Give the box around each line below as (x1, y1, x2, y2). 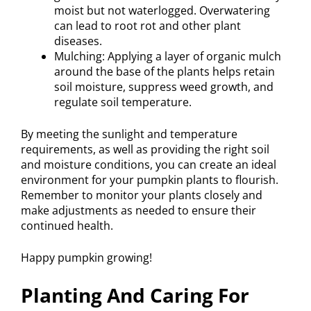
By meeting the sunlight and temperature (21, 126, 237, 142)
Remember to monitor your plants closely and (21, 187, 262, 203)
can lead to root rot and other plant (54, 17, 241, 33)
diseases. (54, 33, 102, 49)
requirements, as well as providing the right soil (21, 141, 269, 157)
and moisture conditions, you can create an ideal (21, 156, 276, 172)
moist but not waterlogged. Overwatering (54, 2, 270, 18)
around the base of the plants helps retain (54, 63, 275, 79)
